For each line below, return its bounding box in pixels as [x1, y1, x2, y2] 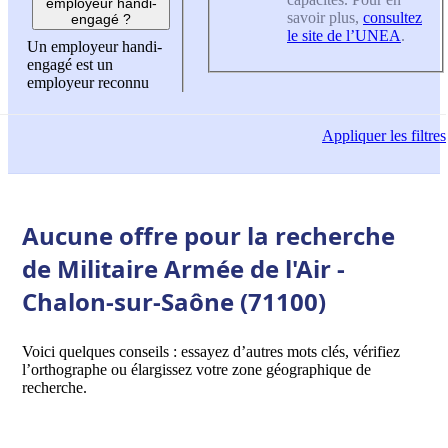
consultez [363, 8, 422, 26]
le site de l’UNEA [287, 26, 401, 44]
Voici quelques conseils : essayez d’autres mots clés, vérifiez [22, 342, 400, 360]
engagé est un [27, 56, 113, 74]
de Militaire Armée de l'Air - [22, 251, 345, 285]
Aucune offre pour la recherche [22, 218, 395, 252]
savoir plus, [287, 8, 363, 26]
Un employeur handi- [27, 38, 162, 56]
